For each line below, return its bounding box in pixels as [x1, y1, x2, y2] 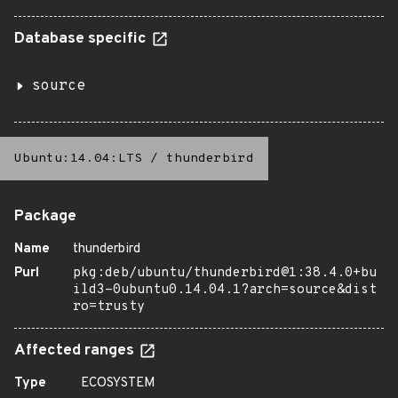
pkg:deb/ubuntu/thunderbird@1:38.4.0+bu [73, 265, 377, 282]
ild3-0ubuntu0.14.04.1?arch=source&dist [73, 282, 377, 298]
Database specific [14, 29, 150, 49]
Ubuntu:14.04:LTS [14, 151, 142, 166]
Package [14, 207, 76, 227]
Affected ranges [14, 341, 138, 361]
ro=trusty [73, 298, 145, 315]
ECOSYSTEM [81, 375, 155, 392]
